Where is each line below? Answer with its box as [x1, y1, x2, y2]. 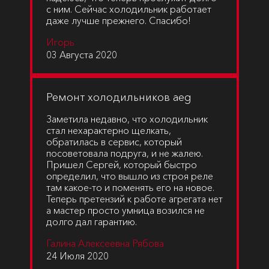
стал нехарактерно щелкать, [46, 124, 171, 136]
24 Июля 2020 [46, 250, 109, 262]
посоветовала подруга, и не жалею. [46, 147, 203, 159]
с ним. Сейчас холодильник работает [46, 3, 211, 15]
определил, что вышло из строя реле [46, 170, 213, 182]
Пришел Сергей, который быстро [46, 159, 197, 171]
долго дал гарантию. [46, 216, 137, 228]
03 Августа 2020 [46, 49, 117, 61]
